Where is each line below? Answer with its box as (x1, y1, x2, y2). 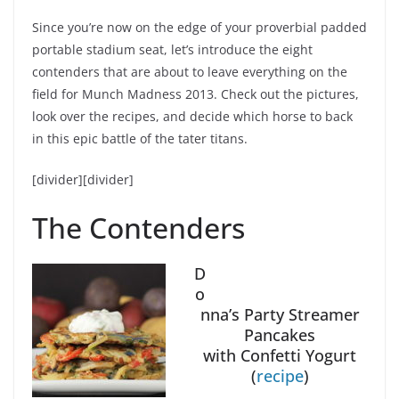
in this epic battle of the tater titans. (32, 130, 248, 148)
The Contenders (32, 208, 245, 248)
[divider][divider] (32, 171, 134, 189)
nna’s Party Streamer (199, 304, 360, 326)
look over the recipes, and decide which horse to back (32, 108, 353, 126)
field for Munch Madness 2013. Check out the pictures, (32, 85, 359, 103)
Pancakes (244, 324, 315, 346)
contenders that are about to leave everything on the (32, 63, 347, 81)
